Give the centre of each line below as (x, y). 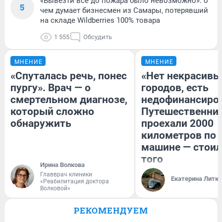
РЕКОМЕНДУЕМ (111, 211)
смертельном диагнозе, (69, 100)
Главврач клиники (66, 175)
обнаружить (41, 124)
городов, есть (175, 88)
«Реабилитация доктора (75, 182)
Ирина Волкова (62, 165)
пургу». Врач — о (51, 88)
